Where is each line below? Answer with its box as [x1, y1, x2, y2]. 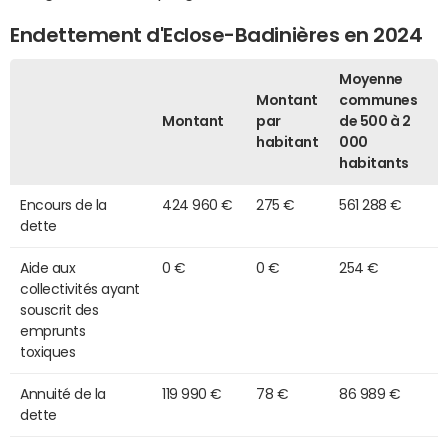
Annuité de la [20, 386, 106, 401]
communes [339, 92, 418, 107]
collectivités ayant [20, 281, 140, 296]
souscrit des [20, 302, 99, 317]
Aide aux [20, 260, 76, 275]
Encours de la [20, 197, 107, 212]
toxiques [20, 344, 76, 359]
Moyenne [339, 71, 403, 86]
